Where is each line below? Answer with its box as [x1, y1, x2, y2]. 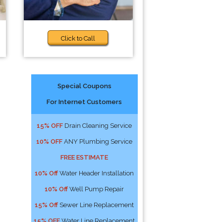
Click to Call [61, 35, 96, 42]
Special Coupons [57, 82, 111, 90]
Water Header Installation [58, 169, 134, 177]
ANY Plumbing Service [62, 138, 133, 145]
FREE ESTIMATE [60, 154, 109, 161]
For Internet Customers [47, 98, 122, 106]
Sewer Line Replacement [58, 201, 134, 209]
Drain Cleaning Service [63, 122, 132, 129]
